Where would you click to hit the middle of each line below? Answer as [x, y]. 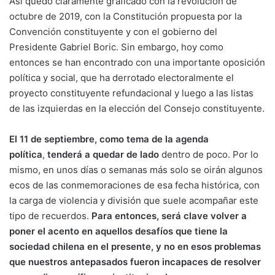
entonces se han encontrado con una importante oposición [137, 63]
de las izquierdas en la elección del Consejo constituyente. [137, 109]
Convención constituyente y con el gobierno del [113, 32]
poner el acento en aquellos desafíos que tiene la [118, 231]
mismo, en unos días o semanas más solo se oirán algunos [136, 170]
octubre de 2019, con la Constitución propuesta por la [126, 17]
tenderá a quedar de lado [104, 155]
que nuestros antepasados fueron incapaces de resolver [135, 262]
